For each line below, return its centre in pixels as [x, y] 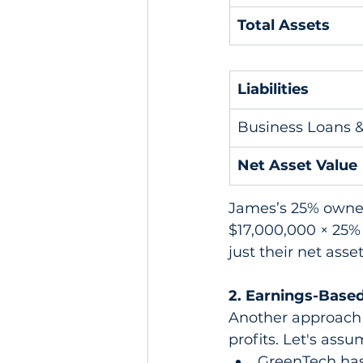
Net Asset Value [297, 166]
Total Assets [284, 26]
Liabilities [273, 90]
